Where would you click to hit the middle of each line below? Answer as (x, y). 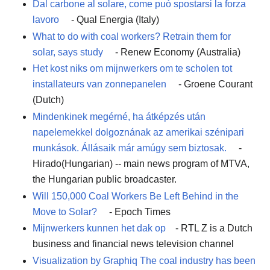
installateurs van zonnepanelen (99, 84)
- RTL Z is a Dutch (214, 228)
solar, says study (68, 52)
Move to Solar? (66, 212)
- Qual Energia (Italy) (115, 20)
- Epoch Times (140, 212)
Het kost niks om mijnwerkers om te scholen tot (132, 69)
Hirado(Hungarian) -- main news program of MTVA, (141, 164)
